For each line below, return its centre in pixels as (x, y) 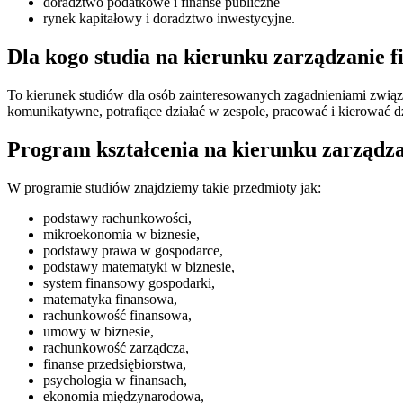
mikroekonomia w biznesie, (121, 235)
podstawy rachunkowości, (117, 219)
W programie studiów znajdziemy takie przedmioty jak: (164, 188)
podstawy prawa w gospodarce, (133, 251)
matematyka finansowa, (110, 300)
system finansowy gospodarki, (129, 283)
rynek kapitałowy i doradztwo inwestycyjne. (169, 19)
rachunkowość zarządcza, (116, 348)
